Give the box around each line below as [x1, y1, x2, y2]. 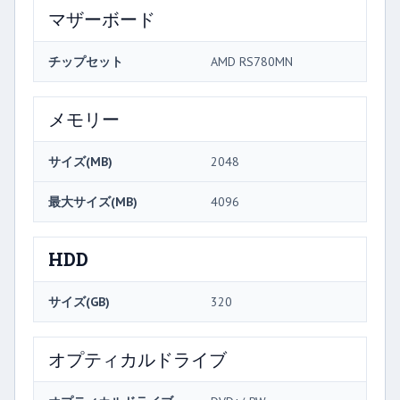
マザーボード [48, 6, 155, 30]
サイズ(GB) [48, 293, 110, 310]
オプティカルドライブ [48, 346, 227, 371]
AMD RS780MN [211, 53, 293, 70]
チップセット [48, 53, 123, 70]
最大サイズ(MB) [48, 193, 137, 210]
